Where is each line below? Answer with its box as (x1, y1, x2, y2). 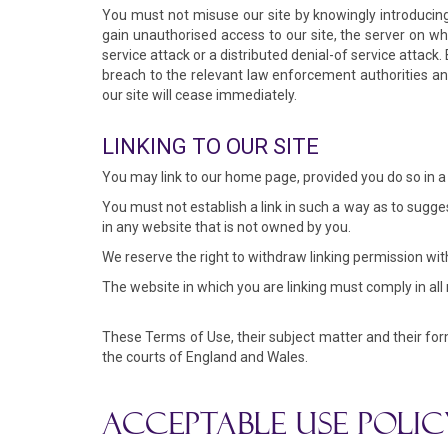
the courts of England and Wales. (102, 349, 308, 365)
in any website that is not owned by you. (102, 219, 351, 235)
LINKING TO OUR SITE (102, 134, 319, 159)
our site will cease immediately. (102, 87, 297, 103)
